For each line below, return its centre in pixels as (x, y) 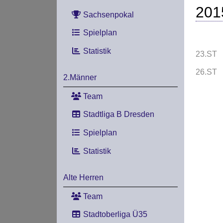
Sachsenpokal (107, 14)
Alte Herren (83, 177)
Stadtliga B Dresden (117, 114)
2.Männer (80, 77)
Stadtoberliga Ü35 (114, 215)
